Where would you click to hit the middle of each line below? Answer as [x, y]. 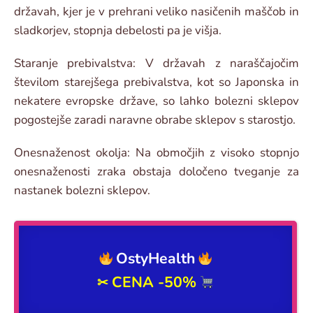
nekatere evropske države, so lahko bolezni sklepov [156, 101]
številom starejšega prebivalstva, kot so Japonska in [156, 82]
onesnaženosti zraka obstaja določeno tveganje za [156, 172]
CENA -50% [154, 283]
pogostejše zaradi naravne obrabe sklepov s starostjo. [155, 120]
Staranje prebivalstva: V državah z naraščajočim [156, 64]
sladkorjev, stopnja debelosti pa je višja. [118, 31]
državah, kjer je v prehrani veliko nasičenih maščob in [156, 12]
